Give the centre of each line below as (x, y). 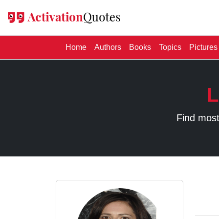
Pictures (203, 47)
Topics (170, 47)
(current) (100, 47)
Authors (108, 47)
